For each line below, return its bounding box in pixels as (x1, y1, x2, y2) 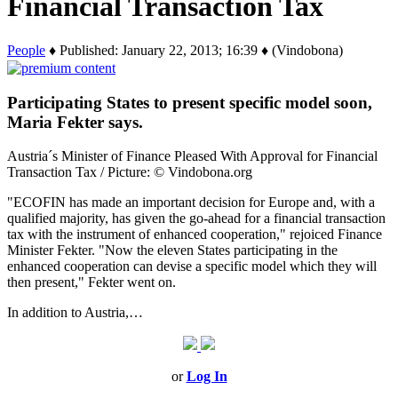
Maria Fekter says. (7, 112, 143, 131)
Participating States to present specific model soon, (7, 92, 372, 112)
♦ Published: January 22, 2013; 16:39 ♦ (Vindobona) (45, 42, 343, 58)
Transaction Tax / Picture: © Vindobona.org (7, 164, 252, 180)
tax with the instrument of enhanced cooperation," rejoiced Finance (7, 227, 382, 243)
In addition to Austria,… (7, 305, 143, 321)
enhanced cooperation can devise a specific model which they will (7, 259, 377, 275)
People (7, 42, 45, 58)
